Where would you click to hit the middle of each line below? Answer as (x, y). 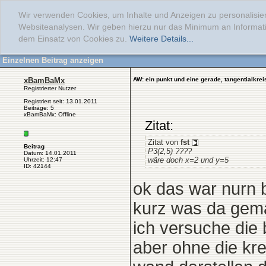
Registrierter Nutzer (50, 88)
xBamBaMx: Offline (50, 114)
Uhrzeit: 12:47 (43, 159)
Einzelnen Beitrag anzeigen (53, 60)
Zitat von (164, 142)
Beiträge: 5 (39, 108)
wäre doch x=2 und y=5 (188, 160)
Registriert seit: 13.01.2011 (61, 101)
